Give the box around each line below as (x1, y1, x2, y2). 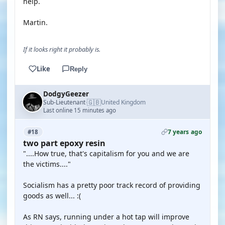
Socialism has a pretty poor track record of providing (23, 180, 200, 190)
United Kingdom (101, 98, 146, 106)
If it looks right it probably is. (23, 45, 100, 54)
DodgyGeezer (43, 89, 89, 98)
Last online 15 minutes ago (43, 106, 116, 114)
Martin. (23, 18, 48, 27)
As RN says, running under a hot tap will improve (23, 212, 189, 221)
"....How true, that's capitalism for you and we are (23, 149, 189, 158)
